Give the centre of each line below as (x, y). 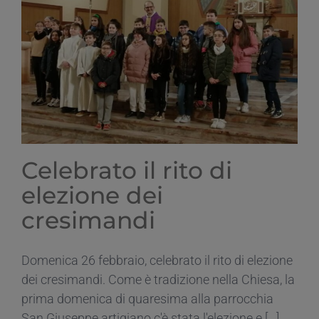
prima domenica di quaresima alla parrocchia (147, 299)
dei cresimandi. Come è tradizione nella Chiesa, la (158, 280)
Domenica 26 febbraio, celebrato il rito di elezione (157, 261)
